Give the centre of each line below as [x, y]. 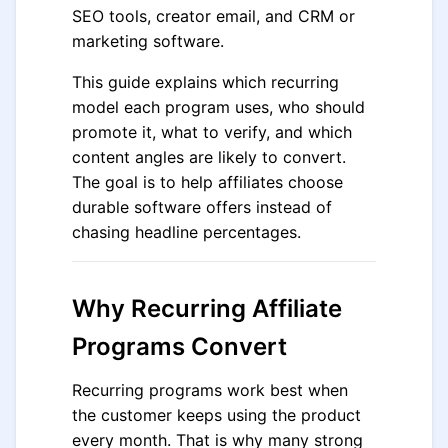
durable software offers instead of [202, 207]
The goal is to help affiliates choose [207, 182]
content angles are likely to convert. [209, 157]
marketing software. [148, 41]
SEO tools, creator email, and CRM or [213, 16]
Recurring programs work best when [210, 390]
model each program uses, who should [218, 107]
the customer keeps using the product [216, 415]
